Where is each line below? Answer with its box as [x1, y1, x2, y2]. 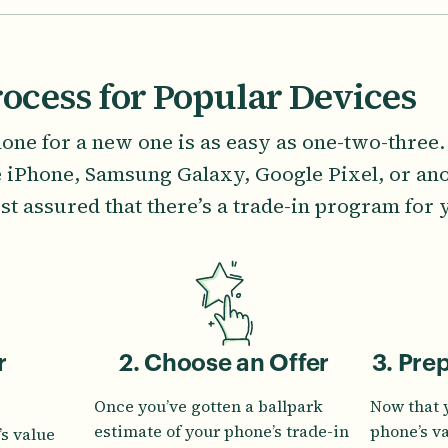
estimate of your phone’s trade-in [94, 419, 349, 442]
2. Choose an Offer [119, 351, 329, 376]
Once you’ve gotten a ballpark [94, 394, 323, 417]
